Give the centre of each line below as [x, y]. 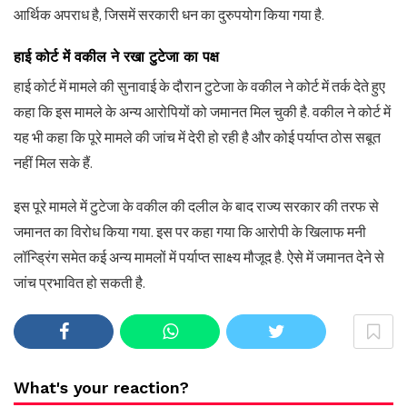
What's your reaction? [101, 388]
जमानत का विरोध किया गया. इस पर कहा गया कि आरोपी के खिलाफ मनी [190, 233]
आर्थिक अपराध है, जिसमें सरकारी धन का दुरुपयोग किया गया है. [169, 15]
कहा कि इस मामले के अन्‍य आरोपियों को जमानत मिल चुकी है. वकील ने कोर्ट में [202, 113]
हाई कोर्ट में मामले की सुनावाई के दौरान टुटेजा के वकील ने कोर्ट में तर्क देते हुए [199, 87]
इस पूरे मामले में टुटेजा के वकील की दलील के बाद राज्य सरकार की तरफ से [196, 207]
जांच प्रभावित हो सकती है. [79, 283]
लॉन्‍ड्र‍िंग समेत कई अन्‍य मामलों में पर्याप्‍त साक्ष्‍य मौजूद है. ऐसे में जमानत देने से [199, 258]
